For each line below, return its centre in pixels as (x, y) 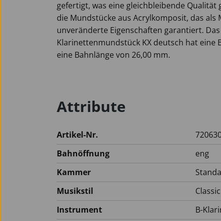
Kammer (74, 172)
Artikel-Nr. (77, 135)
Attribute (91, 106)
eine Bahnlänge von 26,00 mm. (113, 55)
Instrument (79, 210)
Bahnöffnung (83, 153)
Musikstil (75, 191)
